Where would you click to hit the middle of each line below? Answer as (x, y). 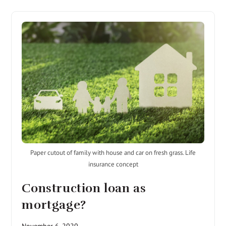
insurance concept (113, 164)
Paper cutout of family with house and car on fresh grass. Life (113, 152)
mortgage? (54, 205)
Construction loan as (84, 188)
